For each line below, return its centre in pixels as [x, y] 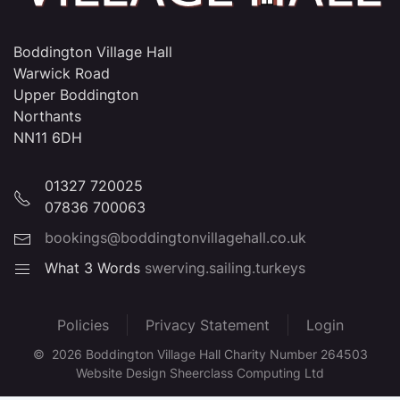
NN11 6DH [48, 138]
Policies [83, 325]
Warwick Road [62, 74]
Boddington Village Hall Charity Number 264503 [225, 354]
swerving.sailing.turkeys [225, 268]
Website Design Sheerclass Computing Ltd [200, 373]
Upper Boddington [76, 95]
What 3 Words [95, 268]
